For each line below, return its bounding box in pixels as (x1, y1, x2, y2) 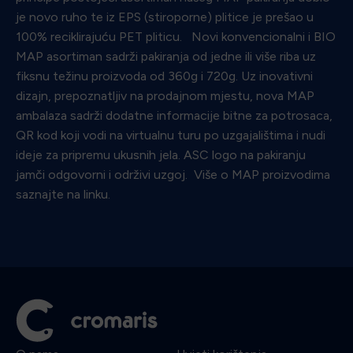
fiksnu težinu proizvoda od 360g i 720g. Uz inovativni (16, 68, 313, 84)
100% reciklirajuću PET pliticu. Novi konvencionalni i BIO (16, 28, 336, 44)
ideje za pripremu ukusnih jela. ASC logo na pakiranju (16, 147, 306, 162)
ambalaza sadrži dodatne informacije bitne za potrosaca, (16, 107, 333, 123)
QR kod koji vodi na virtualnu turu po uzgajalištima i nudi (16, 127, 325, 143)
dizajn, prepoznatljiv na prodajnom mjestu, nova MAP (16, 87, 314, 103)
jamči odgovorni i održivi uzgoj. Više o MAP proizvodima (16, 166, 330, 182)
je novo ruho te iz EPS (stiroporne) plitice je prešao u (16, 9, 314, 24)
